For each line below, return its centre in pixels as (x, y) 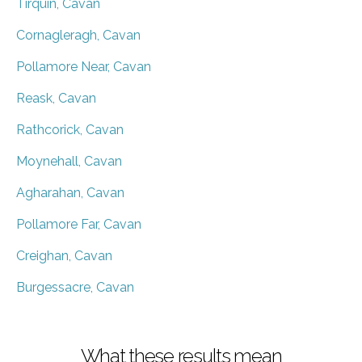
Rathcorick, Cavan (70, 129)
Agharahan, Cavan (70, 192)
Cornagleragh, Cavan (78, 35)
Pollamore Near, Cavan (84, 66)
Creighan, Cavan (64, 255)
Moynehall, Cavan (69, 161)
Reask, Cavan (56, 98)
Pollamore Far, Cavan (79, 224)
